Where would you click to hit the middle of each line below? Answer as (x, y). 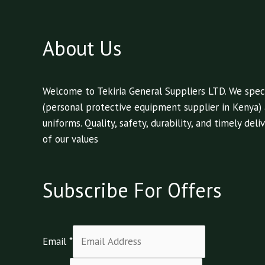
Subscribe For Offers (132, 190)
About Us (82, 48)
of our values (70, 139)
